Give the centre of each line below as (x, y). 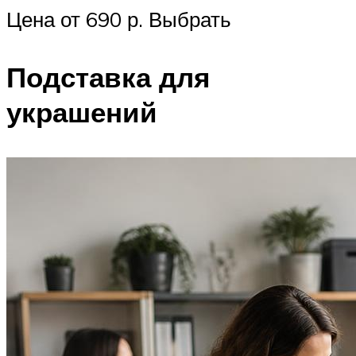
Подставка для (108, 77)
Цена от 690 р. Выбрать (119, 19)
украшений (82, 112)
